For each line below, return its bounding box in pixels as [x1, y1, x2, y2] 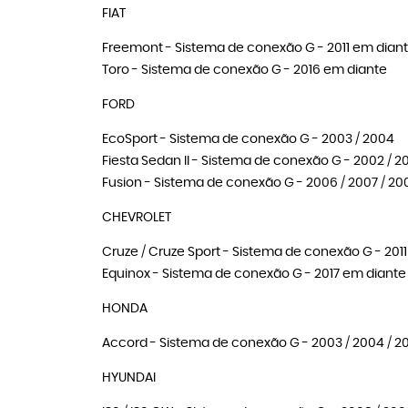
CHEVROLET [102, 211, 171, 224]
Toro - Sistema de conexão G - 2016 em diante [102, 64, 387, 76]
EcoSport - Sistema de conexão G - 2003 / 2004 [102, 133, 394, 146]
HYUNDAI [102, 372, 156, 384]
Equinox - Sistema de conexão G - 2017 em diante [102, 268, 406, 280]
